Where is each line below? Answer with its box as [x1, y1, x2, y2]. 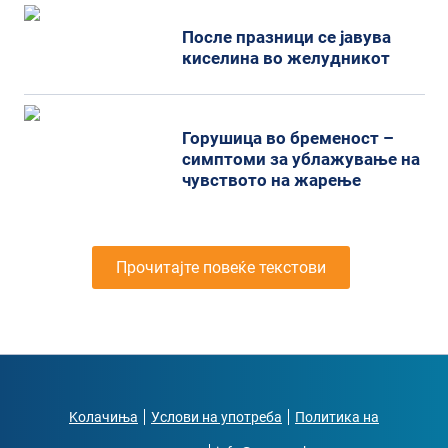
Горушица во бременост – [182, 127, 395, 148]
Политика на [295, 408, 379, 425]
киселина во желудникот [182, 48, 391, 69]
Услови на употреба [151, 408, 282, 425]
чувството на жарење [182, 169, 362, 190]
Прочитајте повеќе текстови [115, 257, 326, 277]
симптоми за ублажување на [182, 148, 421, 169]
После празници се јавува [182, 27, 392, 48]
